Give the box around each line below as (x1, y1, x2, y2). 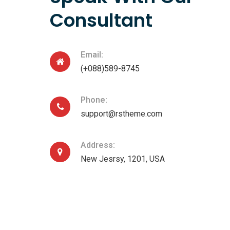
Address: (81, 140, 115, 150)
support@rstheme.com (81, 109, 162, 119)
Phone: (81, 95, 107, 105)
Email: (81, 50, 103, 60)
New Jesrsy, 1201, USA (81, 154, 165, 164)
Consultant (50, 7, 152, 34)
